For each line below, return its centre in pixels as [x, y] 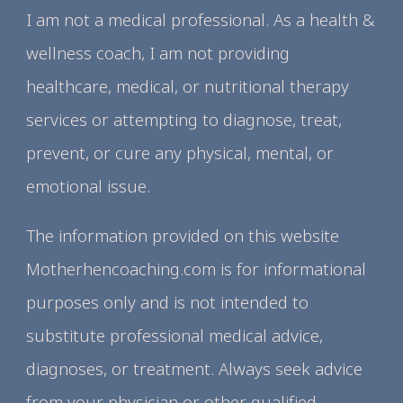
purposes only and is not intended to [168, 302]
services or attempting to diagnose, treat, [184, 119]
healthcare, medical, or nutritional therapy [188, 86]
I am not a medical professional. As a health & [201, 19]
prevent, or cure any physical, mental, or [180, 152]
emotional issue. [89, 186]
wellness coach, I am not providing [158, 53]
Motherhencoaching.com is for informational [197, 269]
